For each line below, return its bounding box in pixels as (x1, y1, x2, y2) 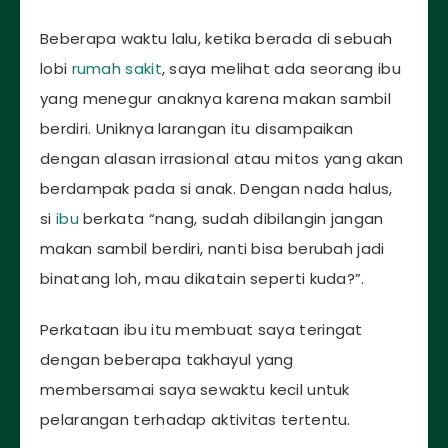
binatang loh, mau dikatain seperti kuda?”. (40, 268, 365, 290)
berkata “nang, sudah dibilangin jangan (78, 208, 384, 230)
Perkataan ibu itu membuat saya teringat (40, 319, 363, 341)
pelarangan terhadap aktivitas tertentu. (40, 409, 351, 431)
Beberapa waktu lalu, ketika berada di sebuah (40, 28, 393, 50)
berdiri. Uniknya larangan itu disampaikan (40, 118, 354, 140)
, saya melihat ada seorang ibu (161, 58, 401, 80)
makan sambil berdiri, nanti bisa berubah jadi (40, 238, 385, 260)
